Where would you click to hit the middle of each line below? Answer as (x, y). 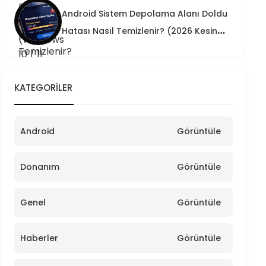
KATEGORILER (43, 88)
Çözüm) (79, 48)
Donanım (40, 167)
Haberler (39, 238)
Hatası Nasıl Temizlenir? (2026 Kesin (140, 31)
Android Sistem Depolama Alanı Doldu (145, 14)
